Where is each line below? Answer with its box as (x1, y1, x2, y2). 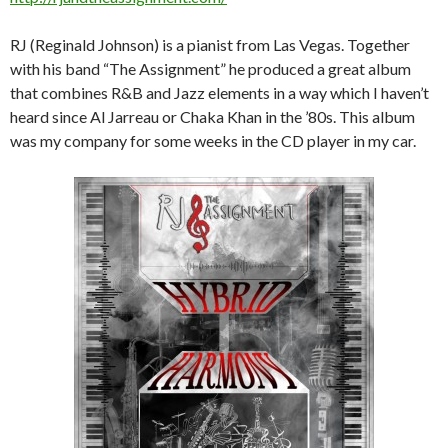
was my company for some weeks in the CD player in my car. (10, 131, 416, 150)
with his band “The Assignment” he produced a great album (10, 59, 411, 78)
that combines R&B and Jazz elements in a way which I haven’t (10, 83, 429, 102)
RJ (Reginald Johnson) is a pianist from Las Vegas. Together (10, 35, 410, 54)
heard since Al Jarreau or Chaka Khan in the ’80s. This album (10, 107, 415, 126)
